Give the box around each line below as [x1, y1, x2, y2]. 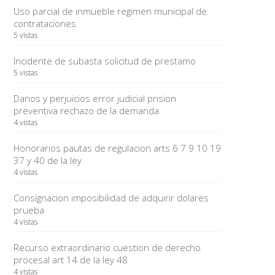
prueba [13, 204, 44, 216]
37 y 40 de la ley [13, 154, 82, 166]
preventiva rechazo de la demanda [13, 104, 159, 117]
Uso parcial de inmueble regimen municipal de [13, 5, 207, 17]
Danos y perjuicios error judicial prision [13, 92, 176, 104]
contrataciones [13, 17, 76, 29]
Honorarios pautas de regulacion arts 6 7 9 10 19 [13, 142, 221, 154]
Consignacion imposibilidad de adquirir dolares [13, 192, 209, 204]
